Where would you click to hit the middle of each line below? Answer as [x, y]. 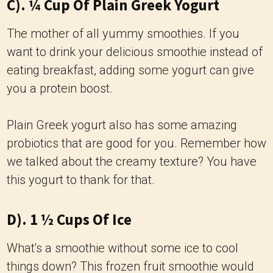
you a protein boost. [60, 88]
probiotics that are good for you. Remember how [136, 143]
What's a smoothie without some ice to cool [122, 248]
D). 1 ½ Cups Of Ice [69, 219]
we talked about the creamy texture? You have [132, 161]
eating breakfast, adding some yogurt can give [130, 70]
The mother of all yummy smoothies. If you [123, 34]
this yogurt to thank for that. [81, 180]
